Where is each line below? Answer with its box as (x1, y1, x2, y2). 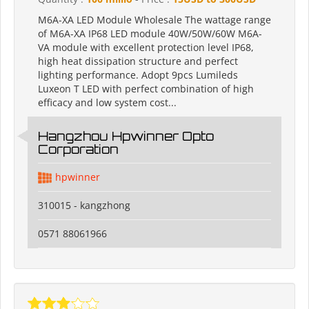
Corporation (38, 141, 119, 157)
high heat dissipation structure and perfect (38, 54, 238, 68)
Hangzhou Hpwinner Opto (38, 128, 214, 144)
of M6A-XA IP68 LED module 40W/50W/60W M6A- (38, 27, 262, 41)
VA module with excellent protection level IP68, (38, 41, 254, 54)
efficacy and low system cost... (38, 96, 177, 110)
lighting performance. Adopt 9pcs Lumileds (38, 68, 238, 82)
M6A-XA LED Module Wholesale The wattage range (38, 13, 271, 27)
